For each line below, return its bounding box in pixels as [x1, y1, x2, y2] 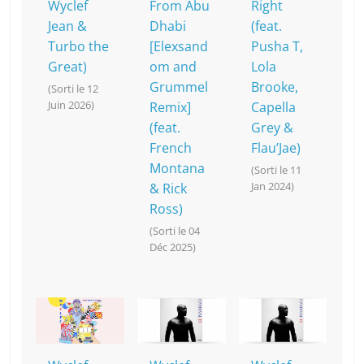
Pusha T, [250, 37, 303, 56]
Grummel [149, 78, 209, 97]
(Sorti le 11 [250, 162, 301, 178]
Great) [48, 58, 88, 76]
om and [149, 58, 197, 76]
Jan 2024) [250, 179, 294, 194]
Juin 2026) [48, 97, 95, 113]
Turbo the [48, 37, 110, 56]
